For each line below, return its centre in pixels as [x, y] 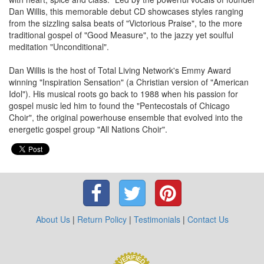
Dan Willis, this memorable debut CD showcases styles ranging [126, 11]
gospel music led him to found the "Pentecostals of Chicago [119, 106]
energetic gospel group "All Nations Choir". [88, 129]
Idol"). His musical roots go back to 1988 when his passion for [123, 94]
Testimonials [157, 220]
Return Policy [102, 220]
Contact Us [208, 220]
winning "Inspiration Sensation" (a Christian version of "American [129, 82]
